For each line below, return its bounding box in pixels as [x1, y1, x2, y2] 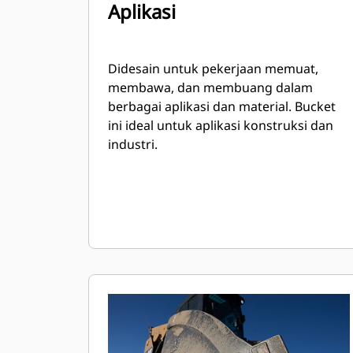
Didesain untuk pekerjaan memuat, [108, 60, 318, 77]
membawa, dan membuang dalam [108, 79, 313, 96]
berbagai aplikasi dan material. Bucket [108, 98, 336, 115]
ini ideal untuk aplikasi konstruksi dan [108, 117, 333, 134]
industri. [108, 136, 158, 153]
